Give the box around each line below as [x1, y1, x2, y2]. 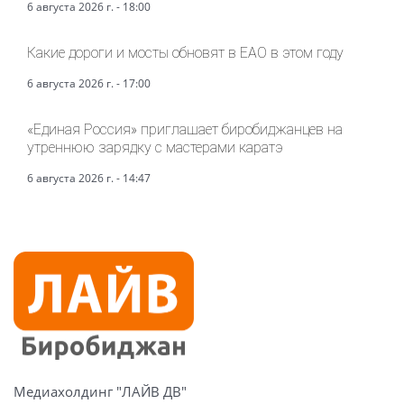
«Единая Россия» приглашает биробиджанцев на [27, 120, 343, 138]
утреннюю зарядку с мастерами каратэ [27, 138, 283, 156]
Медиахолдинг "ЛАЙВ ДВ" [14, 382, 187, 400]
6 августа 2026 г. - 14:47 [27, 170, 151, 186]
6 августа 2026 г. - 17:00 [27, 75, 151, 91]
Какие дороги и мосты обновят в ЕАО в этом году [27, 43, 344, 61]
